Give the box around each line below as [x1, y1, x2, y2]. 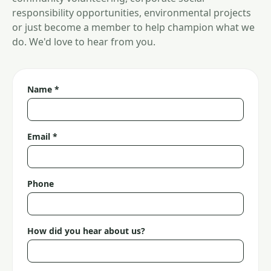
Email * [27, 131, 57, 142]
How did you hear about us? [27, 225, 145, 237]
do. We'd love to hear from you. [12, 35, 155, 48]
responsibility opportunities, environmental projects [12, 6, 251, 19]
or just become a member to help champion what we [12, 21, 255, 34]
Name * [27, 83, 59, 95]
